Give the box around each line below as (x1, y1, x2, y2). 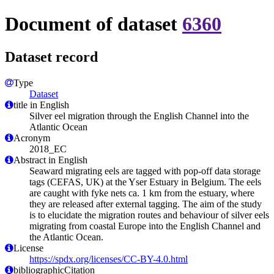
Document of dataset (5, 13, 182, 35)
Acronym (13, 132, 50, 143)
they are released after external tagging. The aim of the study (29, 198, 262, 209)
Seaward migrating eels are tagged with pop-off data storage (29, 165, 261, 176)
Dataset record (5, 48, 98, 65)
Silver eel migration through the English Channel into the (29, 110, 249, 121)
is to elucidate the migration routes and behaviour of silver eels (29, 209, 269, 220)
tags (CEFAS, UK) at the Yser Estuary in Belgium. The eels (29, 176, 261, 187)
